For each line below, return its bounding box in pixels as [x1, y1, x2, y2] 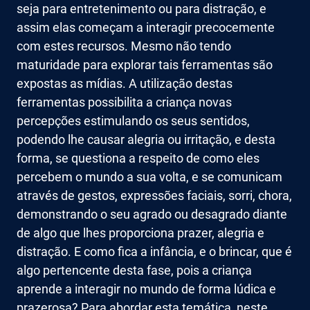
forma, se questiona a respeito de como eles [17, 151, 259, 166]
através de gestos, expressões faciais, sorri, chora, [17, 188, 292, 203]
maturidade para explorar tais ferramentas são [17, 57, 273, 73]
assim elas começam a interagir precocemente [17, 20, 275, 35]
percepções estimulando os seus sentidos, [17, 113, 250, 129]
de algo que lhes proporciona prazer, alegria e [17, 226, 264, 241]
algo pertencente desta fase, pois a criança [17, 263, 252, 278]
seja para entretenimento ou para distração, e [17, 1, 266, 17]
